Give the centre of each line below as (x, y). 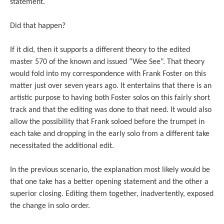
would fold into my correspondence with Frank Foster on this (108, 74)
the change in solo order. (50, 206)
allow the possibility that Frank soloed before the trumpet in (107, 122)
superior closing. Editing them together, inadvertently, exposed (112, 194)
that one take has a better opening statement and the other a (109, 182)
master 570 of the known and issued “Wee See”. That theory (107, 62)
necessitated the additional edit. (62, 146)
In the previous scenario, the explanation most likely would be (110, 170)
